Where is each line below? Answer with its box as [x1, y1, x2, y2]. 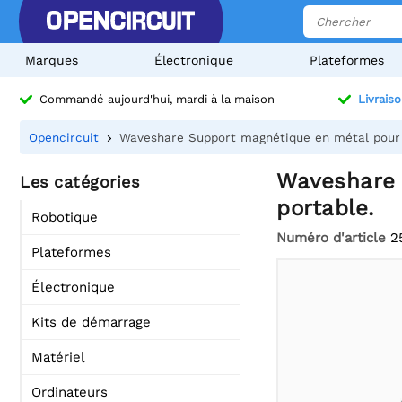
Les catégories [20, 172, 139, 191]
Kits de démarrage [31, 314, 151, 330]
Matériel [31, 349, 85, 365]
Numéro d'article [276, 229, 386, 246]
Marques [25, 53, 78, 67]
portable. [276, 196, 374, 221]
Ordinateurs [31, 384, 108, 400]
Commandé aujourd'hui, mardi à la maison [39, 92, 275, 107]
